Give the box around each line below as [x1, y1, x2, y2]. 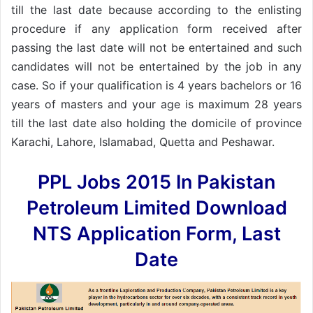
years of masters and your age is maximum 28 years [11, 96, 302, 111]
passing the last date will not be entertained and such [11, 40, 302, 54]
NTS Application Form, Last [32, 221, 281, 245]
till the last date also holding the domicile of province [11, 115, 302, 130]
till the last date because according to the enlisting [11, 2, 302, 17]
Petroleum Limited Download [26, 196, 287, 219]
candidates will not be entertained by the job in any [11, 59, 302, 73]
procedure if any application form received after [11, 21, 302, 36]
